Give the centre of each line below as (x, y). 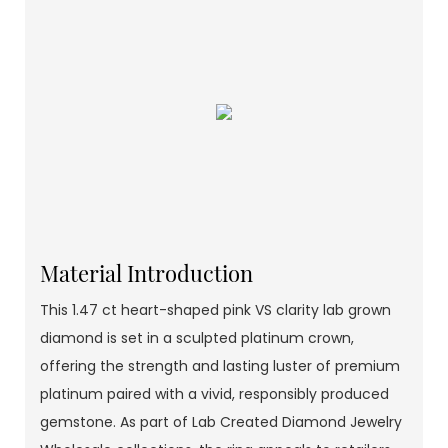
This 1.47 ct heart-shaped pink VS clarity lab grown (215, 310)
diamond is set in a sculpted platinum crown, (197, 338)
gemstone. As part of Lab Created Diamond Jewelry (221, 422)
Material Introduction (146, 273)
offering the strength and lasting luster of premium (220, 366)
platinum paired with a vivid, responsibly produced (214, 394)
